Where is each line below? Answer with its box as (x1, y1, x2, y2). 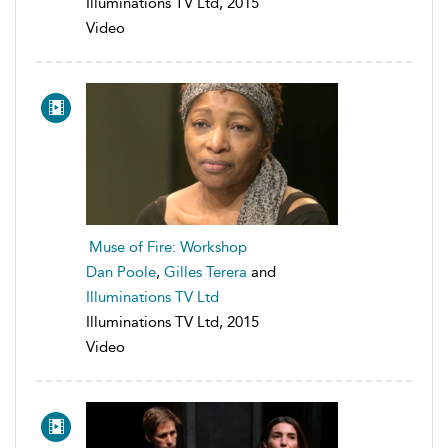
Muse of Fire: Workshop (89, 237, 247, 256)
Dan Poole (86, 262, 156, 281)
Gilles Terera (164, 262, 247, 281)
